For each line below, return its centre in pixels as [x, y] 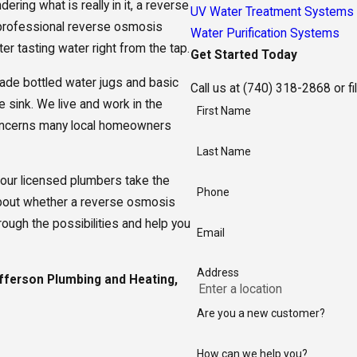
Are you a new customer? [261, 314]
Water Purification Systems [265, 33]
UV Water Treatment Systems [273, 12]
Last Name [224, 152]
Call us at [217, 89]
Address [218, 273]
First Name [224, 111]
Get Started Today [244, 55]
